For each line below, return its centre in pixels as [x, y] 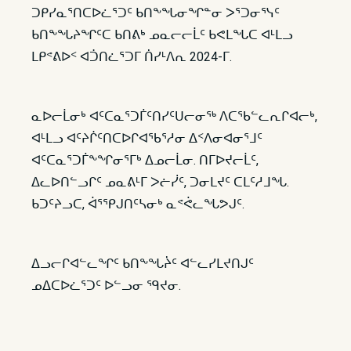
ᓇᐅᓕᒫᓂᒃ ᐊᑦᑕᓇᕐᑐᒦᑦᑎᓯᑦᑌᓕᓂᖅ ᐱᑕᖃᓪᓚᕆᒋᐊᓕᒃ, [174, 116]
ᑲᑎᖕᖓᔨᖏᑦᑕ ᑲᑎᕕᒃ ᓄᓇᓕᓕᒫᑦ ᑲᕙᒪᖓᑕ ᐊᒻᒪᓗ [162, 35]
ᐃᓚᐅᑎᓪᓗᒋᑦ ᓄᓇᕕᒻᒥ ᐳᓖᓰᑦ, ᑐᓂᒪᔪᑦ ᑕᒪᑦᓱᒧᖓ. [160, 182]
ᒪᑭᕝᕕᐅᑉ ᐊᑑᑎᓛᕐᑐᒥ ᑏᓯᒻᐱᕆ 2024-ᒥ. [132, 57]
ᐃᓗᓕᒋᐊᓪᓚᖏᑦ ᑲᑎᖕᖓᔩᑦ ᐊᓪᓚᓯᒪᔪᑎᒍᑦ [143, 264]
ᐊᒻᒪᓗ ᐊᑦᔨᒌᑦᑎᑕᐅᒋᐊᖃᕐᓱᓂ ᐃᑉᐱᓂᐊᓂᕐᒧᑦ [147, 138]
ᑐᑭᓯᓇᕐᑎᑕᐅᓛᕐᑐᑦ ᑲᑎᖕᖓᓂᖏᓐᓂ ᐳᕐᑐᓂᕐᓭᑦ [156, 13]
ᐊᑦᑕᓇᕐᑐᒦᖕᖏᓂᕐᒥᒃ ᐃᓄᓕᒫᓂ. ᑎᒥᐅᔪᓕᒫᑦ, [145, 160]
